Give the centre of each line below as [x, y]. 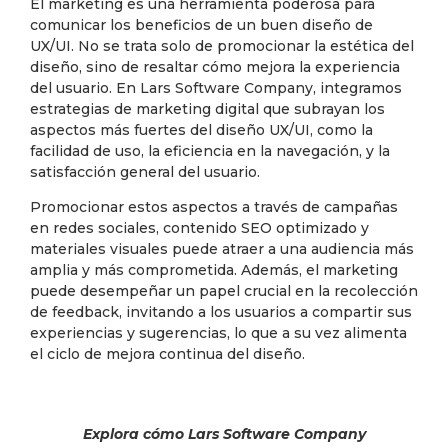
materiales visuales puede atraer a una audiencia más [222, 249]
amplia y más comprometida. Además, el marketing [214, 270]
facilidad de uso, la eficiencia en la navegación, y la [210, 151]
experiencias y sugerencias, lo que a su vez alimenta [218, 333]
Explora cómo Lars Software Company [224, 433]
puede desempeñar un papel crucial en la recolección [224, 291]
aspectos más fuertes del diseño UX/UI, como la [201, 130]
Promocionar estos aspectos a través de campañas [214, 207]
